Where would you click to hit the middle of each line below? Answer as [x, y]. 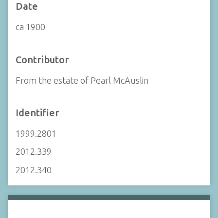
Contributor [42, 59]
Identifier [37, 112]
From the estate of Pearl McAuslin [82, 80]
